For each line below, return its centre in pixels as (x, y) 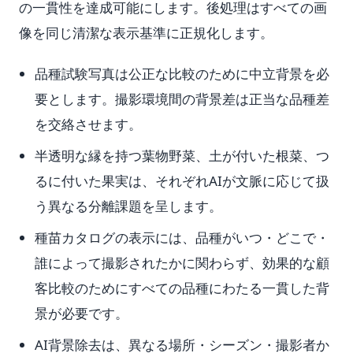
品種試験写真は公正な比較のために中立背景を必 (182, 74)
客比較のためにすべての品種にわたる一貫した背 (182, 288)
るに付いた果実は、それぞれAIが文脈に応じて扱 (182, 181)
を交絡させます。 (88, 124)
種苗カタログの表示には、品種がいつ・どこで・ (182, 238)
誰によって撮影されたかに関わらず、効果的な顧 (182, 263)
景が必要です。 (82, 313)
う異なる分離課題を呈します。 (128, 206)
